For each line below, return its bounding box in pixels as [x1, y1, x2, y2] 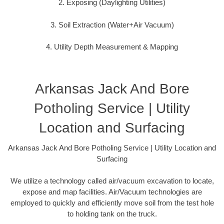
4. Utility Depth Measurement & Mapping [46, 42, 178, 51]
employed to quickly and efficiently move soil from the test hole [10, 198, 214, 207]
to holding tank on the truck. [67, 209, 157, 218]
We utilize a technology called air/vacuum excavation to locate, [10, 176, 214, 185]
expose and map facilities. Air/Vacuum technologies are [22, 187, 202, 196]
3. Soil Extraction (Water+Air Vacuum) [50, 20, 174, 29]
